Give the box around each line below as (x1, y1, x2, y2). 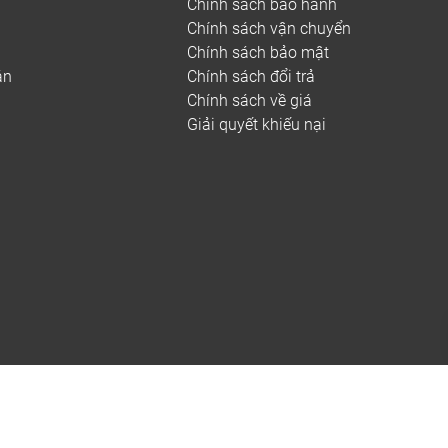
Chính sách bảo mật (187, 43, 329, 63)
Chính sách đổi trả (187, 67, 315, 87)
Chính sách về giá (187, 91, 312, 111)
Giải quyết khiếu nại (187, 115, 326, 135)
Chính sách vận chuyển (187, 19, 351, 39)
